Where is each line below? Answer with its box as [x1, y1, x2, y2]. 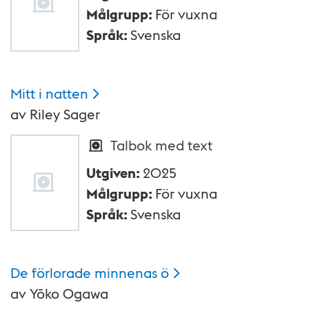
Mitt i [10, 84, 42, 103]
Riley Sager [30, 105, 100, 123]
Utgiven [86, 163, 136, 182]
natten [46, 84, 88, 103]
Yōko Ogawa [30, 284, 108, 303]
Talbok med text [110, 136, 212, 154]
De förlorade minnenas [10, 263, 157, 282]
